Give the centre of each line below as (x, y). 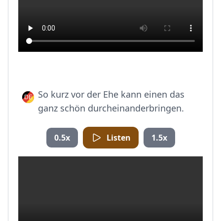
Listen (118, 138)
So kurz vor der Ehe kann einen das (111, 94)
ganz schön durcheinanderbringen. (111, 108)
